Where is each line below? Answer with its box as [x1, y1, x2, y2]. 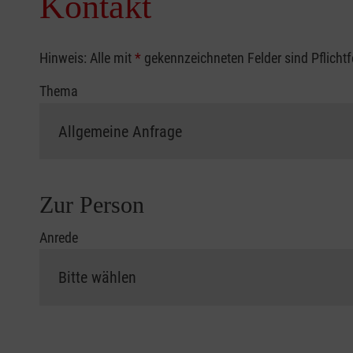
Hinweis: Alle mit [39, 50, 135, 67]
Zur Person [39, 191, 144, 217]
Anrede [39, 229, 78, 246]
